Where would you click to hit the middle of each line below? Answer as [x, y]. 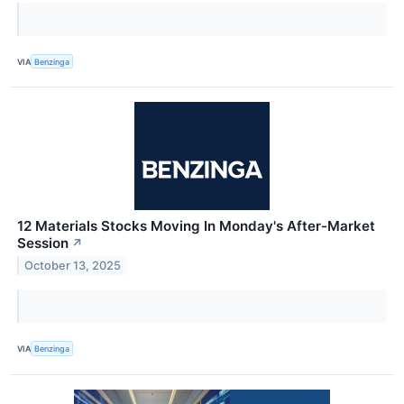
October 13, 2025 [73, 266]
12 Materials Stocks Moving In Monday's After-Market [196, 226]
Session [43, 243]
